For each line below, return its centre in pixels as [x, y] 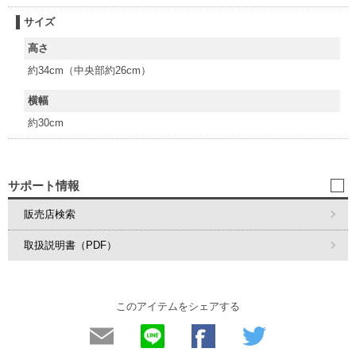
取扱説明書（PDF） [70, 245]
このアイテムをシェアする [178, 306]
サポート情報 [44, 186]
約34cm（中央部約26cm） [89, 70]
